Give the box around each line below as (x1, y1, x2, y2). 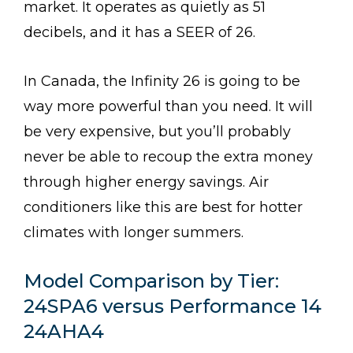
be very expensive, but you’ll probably (24, 122, 291, 140)
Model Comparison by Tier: (24, 269, 279, 292)
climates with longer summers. (24, 223, 247, 241)
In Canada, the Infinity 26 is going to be (24, 72, 300, 90)
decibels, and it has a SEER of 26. (24, 23, 255, 41)
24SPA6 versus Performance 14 (24, 294, 321, 318)
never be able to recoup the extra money (24, 147, 313, 165)
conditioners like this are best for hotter (24, 198, 303, 216)
